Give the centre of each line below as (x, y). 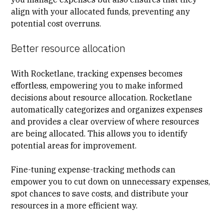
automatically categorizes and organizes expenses (107, 109)
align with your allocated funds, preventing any (101, 11)
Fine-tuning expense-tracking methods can (93, 169)
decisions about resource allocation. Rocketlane (102, 97)
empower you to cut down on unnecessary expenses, (111, 181)
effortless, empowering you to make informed (97, 85)
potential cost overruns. (56, 23)
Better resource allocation (68, 48)
